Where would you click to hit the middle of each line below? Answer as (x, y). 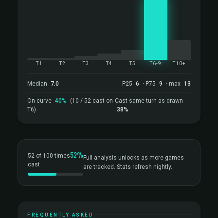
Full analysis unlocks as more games (134, 158)
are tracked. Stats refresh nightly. (128, 167)
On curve (40, 101)
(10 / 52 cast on (91, 101)
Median (38, 84)
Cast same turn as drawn (149, 101)
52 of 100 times (49, 156)
